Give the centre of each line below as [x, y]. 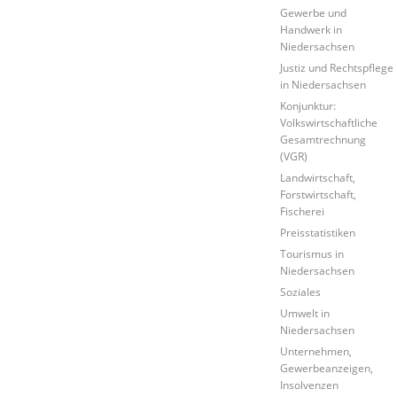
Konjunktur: [308, 105]
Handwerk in [311, 29]
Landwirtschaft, [318, 177]
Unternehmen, [316, 350]
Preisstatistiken [318, 232]
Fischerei [303, 210]
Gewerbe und [314, 12]
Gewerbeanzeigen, [327, 367]
